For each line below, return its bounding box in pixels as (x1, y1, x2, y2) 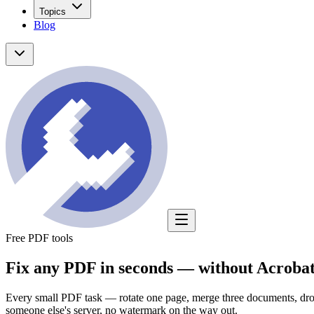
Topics (39, 6, 66, 17)
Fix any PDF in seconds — (6, 258, 194, 277)
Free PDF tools (6, 231, 73, 244)
